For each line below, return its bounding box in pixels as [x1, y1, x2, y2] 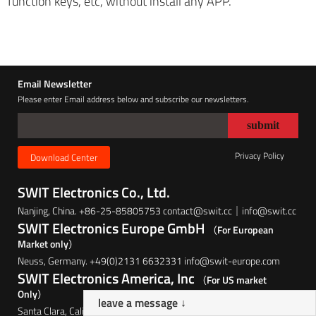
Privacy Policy [234, 148, 284, 162]
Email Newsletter [18, 76, 92, 92]
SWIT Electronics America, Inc [18, 267, 195, 290]
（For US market [195, 272, 267, 288]
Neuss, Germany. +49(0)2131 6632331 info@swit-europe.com [18, 253, 281, 269]
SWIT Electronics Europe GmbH [18, 217, 206, 240]
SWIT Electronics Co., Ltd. [18, 181, 171, 204]
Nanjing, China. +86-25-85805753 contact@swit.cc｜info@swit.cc [18, 203, 297, 219]
